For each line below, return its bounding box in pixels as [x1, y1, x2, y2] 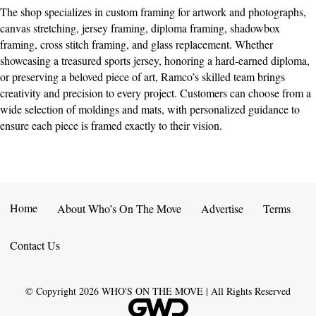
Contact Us [10, 237, 60, 253]
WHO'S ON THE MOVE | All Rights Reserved [102, 284, 291, 298]
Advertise [201, 200, 243, 216]
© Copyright [25, 284, 79, 298]
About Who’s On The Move [57, 200, 181, 216]
